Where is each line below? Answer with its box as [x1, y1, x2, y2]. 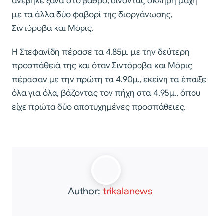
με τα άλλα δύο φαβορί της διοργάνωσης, [12, 9, 172, 20]
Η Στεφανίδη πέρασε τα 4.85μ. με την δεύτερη [12, 46, 190, 57]
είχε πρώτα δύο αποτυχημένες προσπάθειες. [12, 101, 186, 112]
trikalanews [103, 185, 152, 197]
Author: [68, 185, 103, 197]
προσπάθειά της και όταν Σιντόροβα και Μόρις [12, 60, 192, 71]
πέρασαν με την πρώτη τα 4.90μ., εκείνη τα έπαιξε [12, 74, 206, 84]
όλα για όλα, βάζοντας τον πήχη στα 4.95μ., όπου [12, 87, 200, 98]
